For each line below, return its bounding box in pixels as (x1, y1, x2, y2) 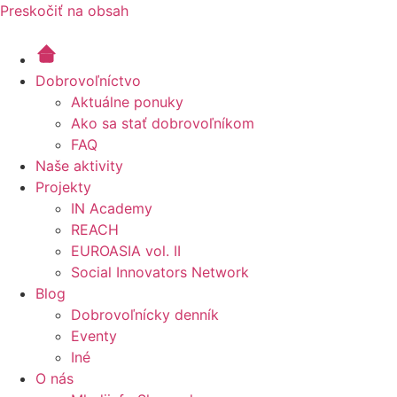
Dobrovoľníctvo (35, 72, 141, 90)
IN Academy (71, 199, 152, 217)
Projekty (35, 178, 91, 196)
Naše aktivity (35, 157, 123, 175)
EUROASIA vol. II (71, 242, 181, 260)
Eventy (71, 327, 117, 345)
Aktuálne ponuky (71, 93, 183, 111)
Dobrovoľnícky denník (71, 306, 219, 323)
